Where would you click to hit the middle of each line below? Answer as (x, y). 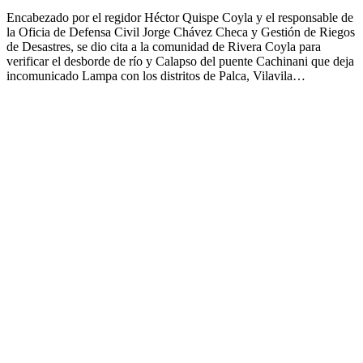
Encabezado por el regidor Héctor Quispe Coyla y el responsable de (180, 17)
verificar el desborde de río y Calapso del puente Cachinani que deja (180, 61)
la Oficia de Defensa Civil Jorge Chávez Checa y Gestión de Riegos (181, 32)
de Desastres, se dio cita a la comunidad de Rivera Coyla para (164, 46)
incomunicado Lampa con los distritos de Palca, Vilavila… (156, 75)
